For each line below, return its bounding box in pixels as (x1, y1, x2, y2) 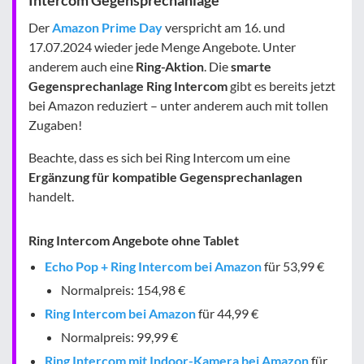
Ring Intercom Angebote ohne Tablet (28, 232, 239, 248)
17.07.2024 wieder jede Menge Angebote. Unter (28, 38, 296, 54)
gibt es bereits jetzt (227, 77, 336, 93)
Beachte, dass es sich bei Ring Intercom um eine (28, 149, 290, 165)
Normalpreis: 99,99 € (61, 328, 178, 344)
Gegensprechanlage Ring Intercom (28, 77, 227, 93)
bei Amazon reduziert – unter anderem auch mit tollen (28, 97, 328, 113)
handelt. (28, 188, 74, 204)
